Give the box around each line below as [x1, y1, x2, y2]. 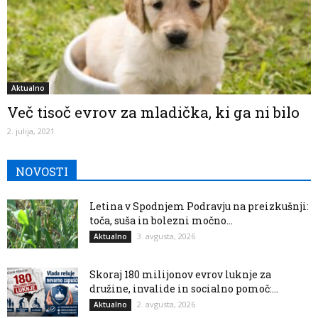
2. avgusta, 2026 [137, 299, 195, 310]
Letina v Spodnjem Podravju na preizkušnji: [89, 199, 309, 214]
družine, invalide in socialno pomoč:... [89, 282, 278, 296]
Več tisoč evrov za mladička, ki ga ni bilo [7, 102, 300, 123]
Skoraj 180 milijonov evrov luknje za [89, 268, 271, 282]
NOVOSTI [16, 164, 68, 180]
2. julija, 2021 [7, 126, 55, 137]
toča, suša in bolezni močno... [89, 214, 233, 228]
